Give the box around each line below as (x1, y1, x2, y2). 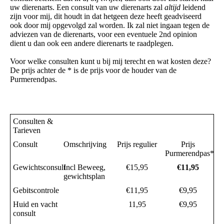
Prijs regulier (117, 139, 157, 148)
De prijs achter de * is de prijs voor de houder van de (10, 65, 176, 74)
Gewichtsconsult (13, 162, 65, 171)
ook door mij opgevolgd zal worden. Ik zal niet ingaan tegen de (10, 20, 209, 29)
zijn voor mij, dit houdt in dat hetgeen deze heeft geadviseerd (10, 11, 201, 20)
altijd (164, 2, 180, 11)
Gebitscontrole (13, 185, 59, 194)
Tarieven (13, 125, 40, 134)
